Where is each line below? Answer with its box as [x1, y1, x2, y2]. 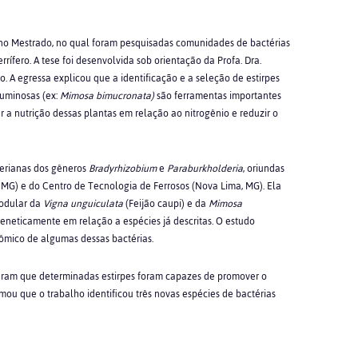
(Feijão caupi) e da [125, 194, 209, 213]
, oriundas [242, 159, 284, 178]
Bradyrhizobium [88, 159, 157, 178]
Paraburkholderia [166, 159, 243, 178]
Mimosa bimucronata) [59, 86, 154, 105]
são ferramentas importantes [153, 86, 281, 105]
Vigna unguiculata [42, 194, 125, 213]
